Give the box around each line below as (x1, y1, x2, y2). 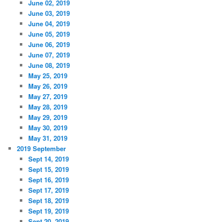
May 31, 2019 (28, 133, 67, 143)
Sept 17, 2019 (28, 185, 69, 195)
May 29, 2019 (28, 112, 67, 122)
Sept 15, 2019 (28, 164, 69, 174)
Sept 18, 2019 (28, 195, 69, 205)
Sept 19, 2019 (28, 206, 69, 216)
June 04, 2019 (28, 18, 70, 28)
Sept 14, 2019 (28, 154, 69, 164)
